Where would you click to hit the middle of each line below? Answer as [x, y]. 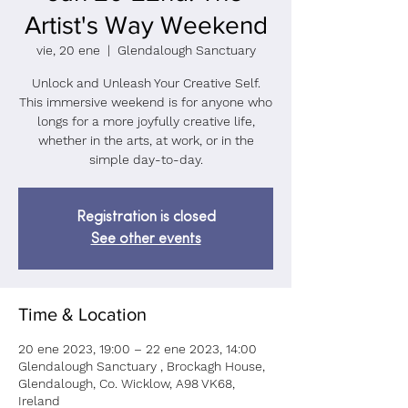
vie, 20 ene [68, 50]
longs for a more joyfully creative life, [146, 121]
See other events [146, 240]
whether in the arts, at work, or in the [146, 140]
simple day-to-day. [146, 159]
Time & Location [82, 314]
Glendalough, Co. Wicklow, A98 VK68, [127, 383]
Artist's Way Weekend [146, 25]
